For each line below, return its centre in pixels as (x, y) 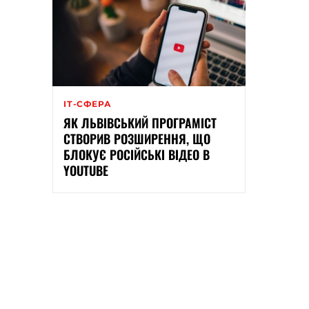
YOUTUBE (86, 171)
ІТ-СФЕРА (88, 104)
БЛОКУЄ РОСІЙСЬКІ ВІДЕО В (137, 155)
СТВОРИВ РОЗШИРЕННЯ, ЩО (137, 139)
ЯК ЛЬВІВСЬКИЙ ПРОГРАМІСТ (140, 123)
